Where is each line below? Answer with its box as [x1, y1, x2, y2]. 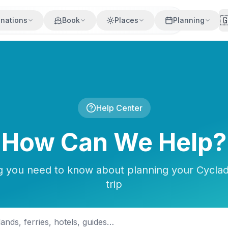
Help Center [96, 103, 142, 113]
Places [115, 16, 138, 24]
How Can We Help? [2, 127, 226, 157]
